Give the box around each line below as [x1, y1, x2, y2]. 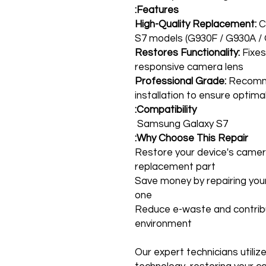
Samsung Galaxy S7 [137, 119, 228, 129]
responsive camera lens [135, 62, 243, 72]
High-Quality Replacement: [135, 19, 256, 30]
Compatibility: [137, 104, 197, 115]
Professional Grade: [135, 76, 226, 87]
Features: [137, 5, 179, 15]
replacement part [135, 161, 216, 172]
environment [135, 218, 192, 229]
